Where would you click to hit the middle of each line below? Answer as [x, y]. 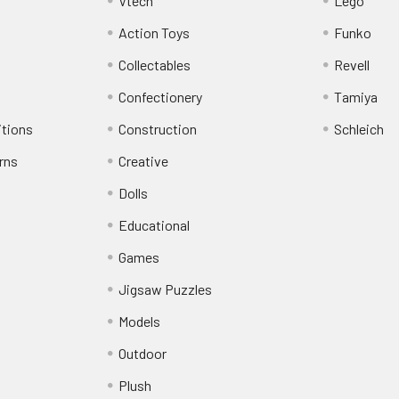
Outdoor [143, 354]
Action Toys [155, 33]
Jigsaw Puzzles [166, 289]
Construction [158, 129]
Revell [351, 65]
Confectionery [161, 97]
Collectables [155, 65]
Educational [155, 225]
